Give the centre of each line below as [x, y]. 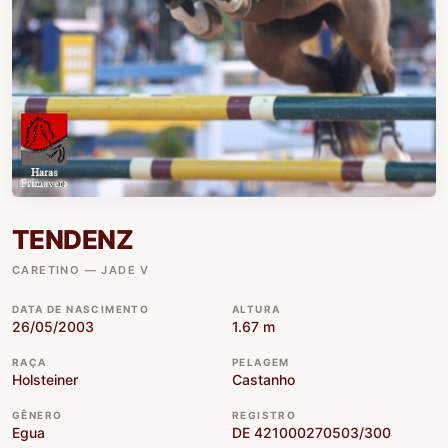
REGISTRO [264, 414]
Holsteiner [45, 379]
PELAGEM [261, 361]
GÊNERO [37, 414]
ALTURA [256, 308]
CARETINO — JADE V [81, 269]
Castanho [263, 379]
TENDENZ [73, 239]
